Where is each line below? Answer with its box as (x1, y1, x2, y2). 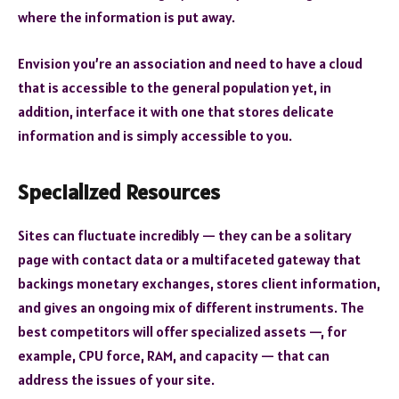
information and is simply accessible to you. (18, 126, 292, 144)
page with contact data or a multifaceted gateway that (18, 250, 361, 269)
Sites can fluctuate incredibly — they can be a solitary (18, 226, 352, 245)
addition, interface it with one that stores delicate (18, 102, 334, 120)
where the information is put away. (18, 8, 235, 27)
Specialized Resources (18, 178, 220, 207)
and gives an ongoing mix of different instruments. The (18, 298, 364, 317)
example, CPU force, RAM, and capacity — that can (18, 346, 330, 365)
